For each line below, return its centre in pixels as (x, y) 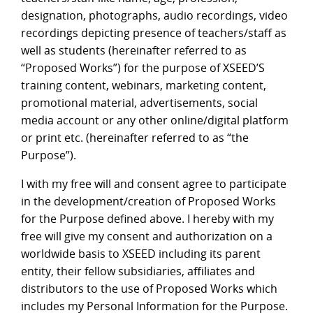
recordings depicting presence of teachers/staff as (154, 33)
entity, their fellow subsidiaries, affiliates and (138, 271)
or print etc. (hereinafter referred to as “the (135, 138)
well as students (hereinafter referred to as (134, 51)
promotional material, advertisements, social (139, 103)
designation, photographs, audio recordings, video (154, 16)
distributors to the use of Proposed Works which (149, 289)
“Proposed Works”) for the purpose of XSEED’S (143, 68)
